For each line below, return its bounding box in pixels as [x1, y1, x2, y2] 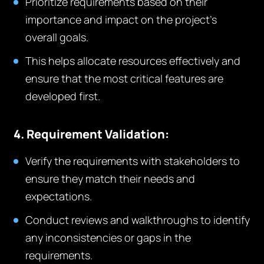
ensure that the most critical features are [25, 71, 224, 85]
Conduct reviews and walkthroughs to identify [25, 213, 250, 227]
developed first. [25, 89, 101, 103]
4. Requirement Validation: [14, 126, 170, 142]
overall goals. [25, 30, 89, 44]
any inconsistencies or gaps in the [25, 230, 192, 245]
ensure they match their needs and [25, 171, 196, 186]
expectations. [25, 189, 93, 203]
